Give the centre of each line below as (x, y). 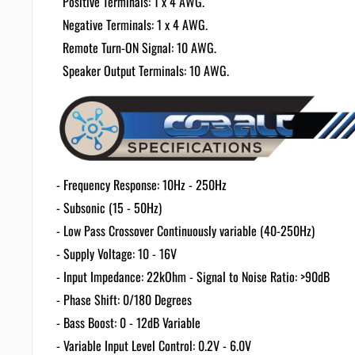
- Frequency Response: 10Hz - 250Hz (141, 185)
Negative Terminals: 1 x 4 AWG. (132, 25)
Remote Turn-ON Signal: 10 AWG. (136, 48)
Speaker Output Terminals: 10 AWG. (143, 71)
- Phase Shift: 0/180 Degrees (124, 300)
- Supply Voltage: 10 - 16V (116, 254)
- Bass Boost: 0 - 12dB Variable (128, 323)
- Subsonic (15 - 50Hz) (109, 208)
